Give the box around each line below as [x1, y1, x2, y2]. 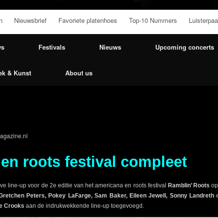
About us [65, 68, 92, 77]
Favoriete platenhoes [58, 15, 117, 25]
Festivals [38, 42, 65, 52]
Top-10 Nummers [129, 15, 177, 25]
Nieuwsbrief [14, 15, 47, 25]
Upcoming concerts [155, 42, 214, 52]
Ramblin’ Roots [167, 182, 210, 189]
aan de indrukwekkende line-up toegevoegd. [24, 202, 144, 209]
